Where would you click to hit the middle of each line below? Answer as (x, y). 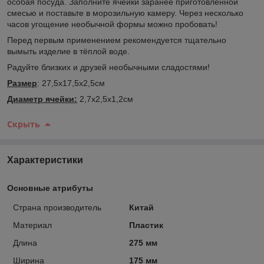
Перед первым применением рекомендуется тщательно (117, 40)
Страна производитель (57, 207)
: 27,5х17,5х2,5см (71, 83)
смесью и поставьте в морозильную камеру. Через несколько (125, 13)
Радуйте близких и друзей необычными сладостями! (108, 67)
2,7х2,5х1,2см (105, 99)
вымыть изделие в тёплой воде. (68, 51)
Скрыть (24, 124)
